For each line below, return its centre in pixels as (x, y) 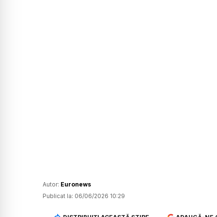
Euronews (76, 185)
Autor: (52, 185)
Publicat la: (58, 196)
